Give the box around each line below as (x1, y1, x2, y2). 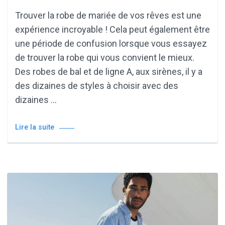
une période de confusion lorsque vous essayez (15, 38, 207, 49)
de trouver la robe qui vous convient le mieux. (15, 52, 194, 63)
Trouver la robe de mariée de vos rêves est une (15, 10, 201, 21)
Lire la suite (15, 123, 54, 132)
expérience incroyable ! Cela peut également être (15, 24, 210, 35)
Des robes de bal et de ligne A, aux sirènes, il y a (15, 66, 202, 77)
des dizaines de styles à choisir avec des (15, 80, 178, 91)
